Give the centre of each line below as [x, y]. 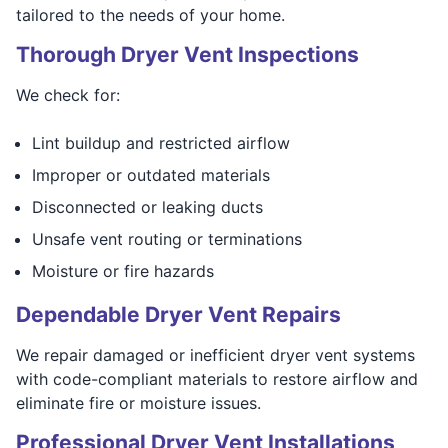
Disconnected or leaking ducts [147, 206]
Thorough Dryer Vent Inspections [187, 54]
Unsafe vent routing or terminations [167, 238]
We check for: [68, 94]
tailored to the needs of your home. [150, 14]
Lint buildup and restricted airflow [161, 142]
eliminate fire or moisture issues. [138, 402]
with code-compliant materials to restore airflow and [217, 378]
